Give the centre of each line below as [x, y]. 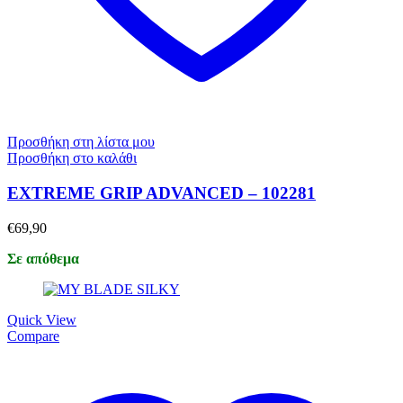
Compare [33, 336]
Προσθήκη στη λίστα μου [81, 142]
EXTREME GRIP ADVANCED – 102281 [161, 193]
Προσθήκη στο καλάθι [72, 158]
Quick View [42, 319]
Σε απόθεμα [43, 258]
